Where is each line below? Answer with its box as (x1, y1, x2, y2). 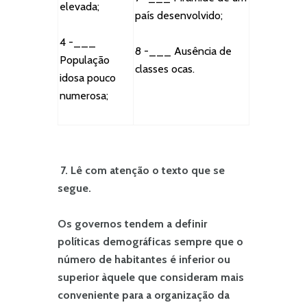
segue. (58, 181, 91, 195)
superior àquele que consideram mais (58, 271, 244, 284)
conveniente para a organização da (58, 288, 230, 302)
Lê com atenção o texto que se (71, 163, 225, 177)
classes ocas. (135, 62, 195, 76)
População (60, 53, 110, 67)
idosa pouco (60, 71, 116, 85)
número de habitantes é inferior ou (58, 253, 230, 267)
